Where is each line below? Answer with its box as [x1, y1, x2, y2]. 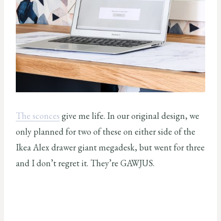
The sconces [16, 110, 60, 121]
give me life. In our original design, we [60, 110, 199, 121]
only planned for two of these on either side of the [16, 125, 195, 137]
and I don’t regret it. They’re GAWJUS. [16, 157, 154, 169]
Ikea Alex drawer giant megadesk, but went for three [16, 141, 205, 153]
